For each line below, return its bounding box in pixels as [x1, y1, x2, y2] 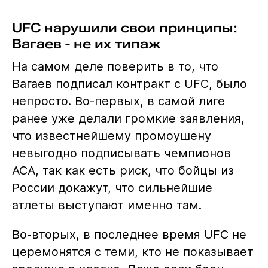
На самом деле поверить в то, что [11, 59, 218, 74]
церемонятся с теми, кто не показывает [11, 245, 254, 260]
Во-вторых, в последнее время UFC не [11, 227, 246, 242]
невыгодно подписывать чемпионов [11, 146, 231, 161]
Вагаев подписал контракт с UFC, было [11, 77, 247, 92]
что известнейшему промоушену [11, 129, 211, 144]
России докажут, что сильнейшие [11, 181, 212, 196]
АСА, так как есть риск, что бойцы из [11, 163, 234, 178]
